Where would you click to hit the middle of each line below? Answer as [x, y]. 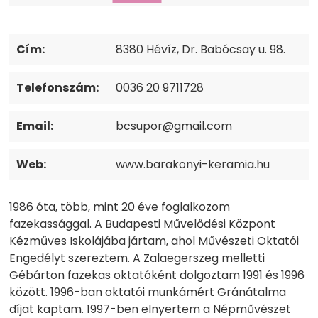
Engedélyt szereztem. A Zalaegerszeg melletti [137, 258]
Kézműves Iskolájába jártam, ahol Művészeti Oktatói [154, 241]
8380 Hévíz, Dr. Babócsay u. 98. [201, 50]
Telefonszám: [58, 88]
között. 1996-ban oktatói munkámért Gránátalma [148, 292]
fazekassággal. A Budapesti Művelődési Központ [143, 224]
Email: [35, 126]
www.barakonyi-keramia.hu [193, 165]
